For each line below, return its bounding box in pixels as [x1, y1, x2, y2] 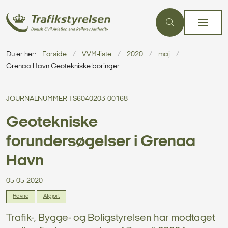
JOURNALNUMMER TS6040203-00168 [6, 95, 128, 103]
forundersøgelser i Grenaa [6, 134, 195, 150]
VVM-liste [82, 51, 111, 59]
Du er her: [6, 51, 36, 59]
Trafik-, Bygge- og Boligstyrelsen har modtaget [6, 213, 215, 223]
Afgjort [43, 194, 60, 199]
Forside [42, 51, 67, 59]
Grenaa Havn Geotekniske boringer [6, 63, 120, 70]
